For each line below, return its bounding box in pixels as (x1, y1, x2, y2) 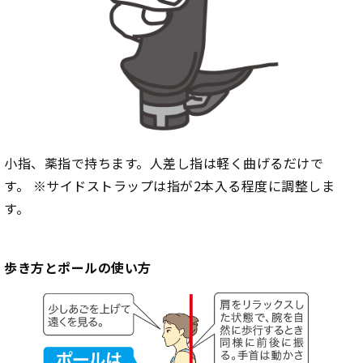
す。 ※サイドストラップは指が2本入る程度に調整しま (4, 175, 335, 195)
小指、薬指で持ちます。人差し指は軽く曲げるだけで (4, 152, 323, 173)
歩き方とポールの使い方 (4, 257, 152, 277)
